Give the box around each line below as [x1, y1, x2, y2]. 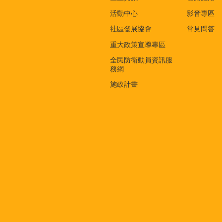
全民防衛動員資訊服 [110, 56, 172, 64]
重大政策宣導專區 [110, 40, 166, 49]
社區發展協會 [110, 25, 152, 33]
